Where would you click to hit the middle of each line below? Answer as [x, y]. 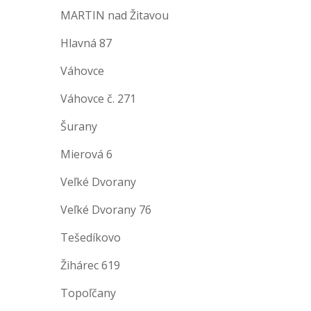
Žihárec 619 [90, 265]
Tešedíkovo [91, 237]
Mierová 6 [86, 154]
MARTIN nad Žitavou [115, 15]
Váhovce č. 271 [98, 99]
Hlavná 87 [86, 43]
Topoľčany [88, 293]
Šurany [79, 126]
